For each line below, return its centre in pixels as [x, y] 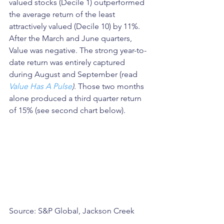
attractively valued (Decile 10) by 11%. [75, 26]
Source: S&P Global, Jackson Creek [72, 210]
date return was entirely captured [68, 62]
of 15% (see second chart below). [67, 110]
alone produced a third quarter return [76, 98]
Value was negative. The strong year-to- [78, 50]
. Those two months [110, 86]
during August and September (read [74, 74]
